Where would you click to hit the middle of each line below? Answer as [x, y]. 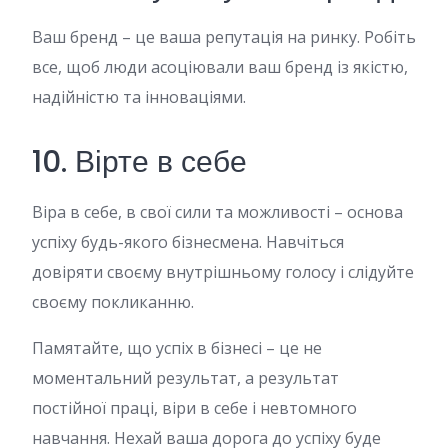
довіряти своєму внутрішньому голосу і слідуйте [223, 272]
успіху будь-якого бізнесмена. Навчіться [188, 242]
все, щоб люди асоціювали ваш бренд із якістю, [220, 67]
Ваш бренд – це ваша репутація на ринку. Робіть [224, 37]
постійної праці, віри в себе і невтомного [194, 408]
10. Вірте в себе [139, 162]
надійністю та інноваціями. [139, 97]
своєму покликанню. [113, 302]
